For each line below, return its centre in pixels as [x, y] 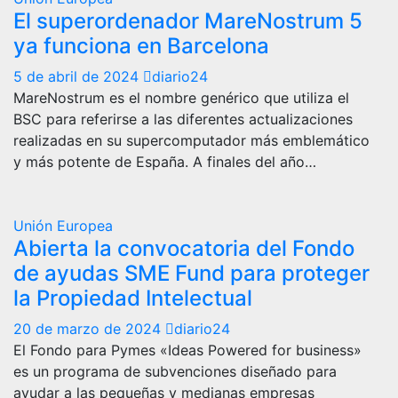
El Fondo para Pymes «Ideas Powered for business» [187, 350]
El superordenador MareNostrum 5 [188, 20]
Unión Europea [63, 225]
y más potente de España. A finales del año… [165, 161]
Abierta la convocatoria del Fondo [184, 248]
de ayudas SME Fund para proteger [191, 273]
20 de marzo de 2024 [89, 328]
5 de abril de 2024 [78, 76]
